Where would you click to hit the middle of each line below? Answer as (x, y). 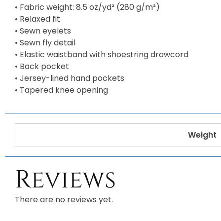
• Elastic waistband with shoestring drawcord (102, 54)
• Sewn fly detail (45, 42)
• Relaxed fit (37, 19)
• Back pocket (42, 66)
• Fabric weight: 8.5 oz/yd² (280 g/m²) (87, 7)
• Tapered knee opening (61, 90)
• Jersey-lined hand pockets (70, 78)
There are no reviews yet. (64, 199)
